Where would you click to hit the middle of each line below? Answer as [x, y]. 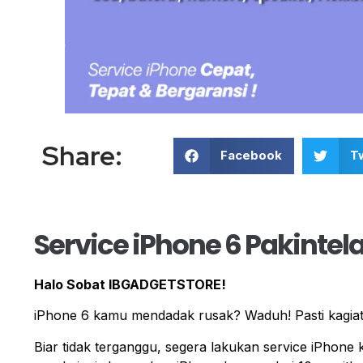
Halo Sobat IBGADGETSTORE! [130, 284]
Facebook [252, 156]
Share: [82, 156]
